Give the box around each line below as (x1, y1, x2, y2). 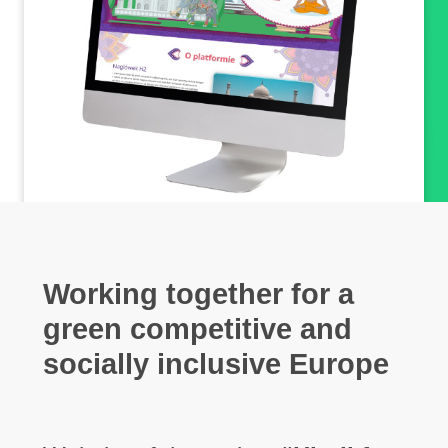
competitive (129, 313, 300, 346)
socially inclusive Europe (42, 348, 389, 381)
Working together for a (42, 278, 354, 311)
